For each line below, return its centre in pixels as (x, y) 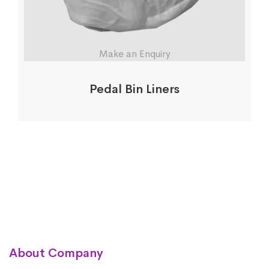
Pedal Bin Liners (134, 89)
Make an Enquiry (134, 53)
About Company (56, 253)
